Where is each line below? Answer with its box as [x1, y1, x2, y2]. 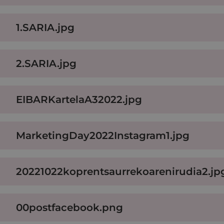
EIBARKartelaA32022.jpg [16, 93, 142, 105]
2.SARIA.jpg [16, 57, 76, 69]
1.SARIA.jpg [16, 21, 74, 33]
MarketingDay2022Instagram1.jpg [16, 129, 189, 141]
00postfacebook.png [16, 201, 123, 213]
